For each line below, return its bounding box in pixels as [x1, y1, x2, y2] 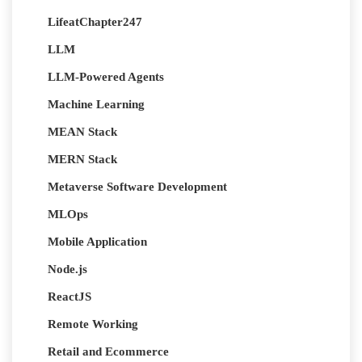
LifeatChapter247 [48, 15, 142, 29]
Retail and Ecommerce [48, 345, 169, 359]
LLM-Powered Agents [48, 70, 164, 84]
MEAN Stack [48, 125, 117, 139]
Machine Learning [48, 98, 145, 112]
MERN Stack [48, 153, 117, 166]
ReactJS [48, 290, 91, 304]
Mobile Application [48, 235, 147, 249]
